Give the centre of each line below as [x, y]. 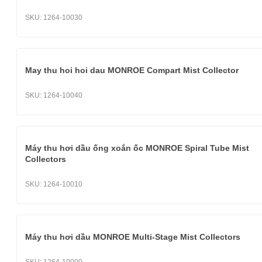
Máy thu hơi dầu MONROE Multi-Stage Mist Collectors [133, 237]
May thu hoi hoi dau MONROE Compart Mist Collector [132, 70]
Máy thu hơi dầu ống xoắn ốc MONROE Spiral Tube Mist [137, 148]
